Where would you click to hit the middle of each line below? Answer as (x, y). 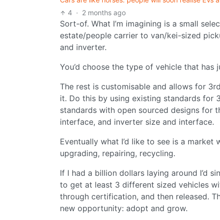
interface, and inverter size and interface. (137, 122)
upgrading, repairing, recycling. (118, 153)
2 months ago (104, 13)
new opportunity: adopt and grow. (124, 208)
